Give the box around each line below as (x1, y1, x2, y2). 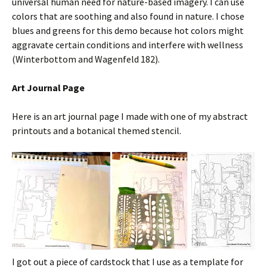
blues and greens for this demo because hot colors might (12, 24, 244, 36)
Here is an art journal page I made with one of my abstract (12, 110, 248, 122)
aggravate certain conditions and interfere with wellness (12, 38, 243, 51)
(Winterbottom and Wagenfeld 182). (12, 52, 160, 65)
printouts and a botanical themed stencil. (12, 124, 181, 136)
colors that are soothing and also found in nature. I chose (12, 10, 244, 22)
